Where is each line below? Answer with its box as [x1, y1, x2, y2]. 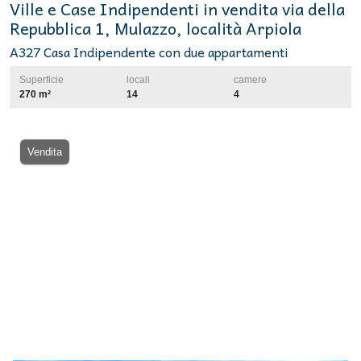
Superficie [19, 74, 64, 86]
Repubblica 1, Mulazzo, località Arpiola [10, 15, 301, 42]
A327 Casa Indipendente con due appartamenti [10, 41, 288, 63]
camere [234, 74, 267, 86]
